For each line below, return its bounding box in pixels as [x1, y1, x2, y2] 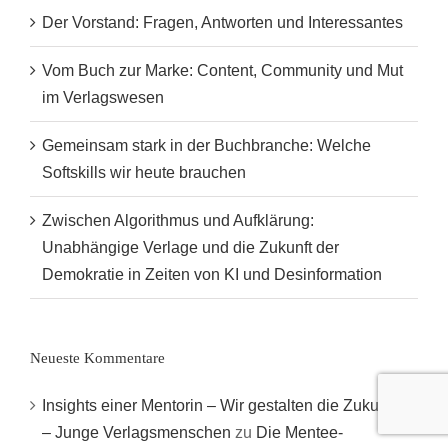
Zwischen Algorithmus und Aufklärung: [42, 212, 314, 230]
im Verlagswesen [42, 89, 164, 107]
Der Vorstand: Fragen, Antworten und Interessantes [42, 14, 403, 32]
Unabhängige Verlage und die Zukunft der [42, 239, 339, 257]
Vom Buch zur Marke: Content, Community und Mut [42, 62, 403, 80]
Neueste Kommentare [30, 350, 165, 367]
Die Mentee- [256, 424, 343, 442]
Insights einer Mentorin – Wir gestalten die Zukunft [42, 397, 396, 415]
